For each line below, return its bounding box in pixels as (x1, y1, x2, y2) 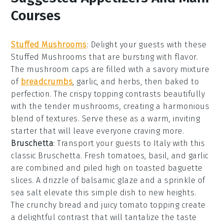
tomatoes (108, 151, 145, 161)
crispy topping (70, 89, 123, 99)
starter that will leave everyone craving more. (11, 126, 184, 136)
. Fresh (80, 151, 108, 161)
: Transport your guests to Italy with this (53, 139, 205, 148)
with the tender (11, 102, 73, 111)
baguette (167, 163, 203, 173)
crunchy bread (27, 200, 82, 210)
